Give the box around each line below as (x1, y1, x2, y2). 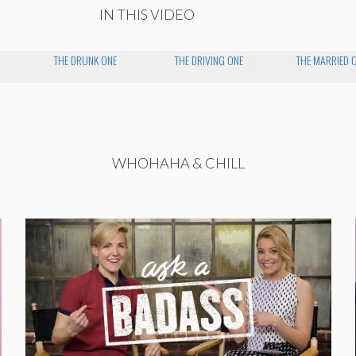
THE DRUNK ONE (54, 51, 118, 68)
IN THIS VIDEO (99, 5, 195, 23)
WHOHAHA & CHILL (111, 153, 245, 172)
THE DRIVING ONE (174, 51, 243, 68)
